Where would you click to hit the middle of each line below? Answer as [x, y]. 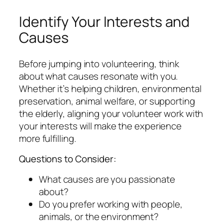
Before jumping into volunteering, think [99, 63]
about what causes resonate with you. [99, 76]
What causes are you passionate [107, 179]
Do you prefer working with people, [111, 204]
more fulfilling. [48, 138]
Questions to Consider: [68, 159]
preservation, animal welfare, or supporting [107, 101]
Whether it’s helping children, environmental [110, 88]
